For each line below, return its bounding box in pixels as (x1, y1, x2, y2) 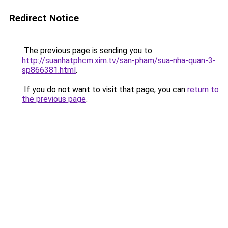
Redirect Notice (9, 12, 79, 24)
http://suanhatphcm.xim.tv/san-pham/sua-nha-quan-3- (22, 55, 216, 65)
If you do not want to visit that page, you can (22, 84, 187, 94)
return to (187, 84, 219, 94)
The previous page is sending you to (22, 46, 152, 55)
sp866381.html (22, 65, 76, 75)
